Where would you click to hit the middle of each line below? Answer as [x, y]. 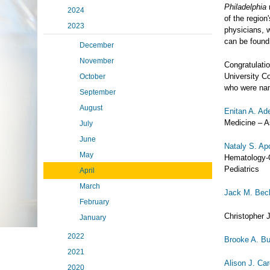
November [97, 61]
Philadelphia [245, 7]
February [94, 202]
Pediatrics [242, 169]
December [97, 45]
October [93, 77]
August [91, 108]
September [98, 92]
